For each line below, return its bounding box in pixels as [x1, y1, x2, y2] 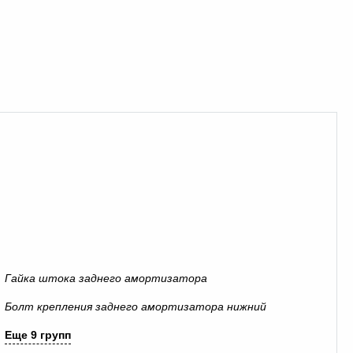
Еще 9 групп [5, 329, 72, 341]
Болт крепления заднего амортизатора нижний [5, 300, 267, 313]
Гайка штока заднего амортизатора [5, 272, 208, 284]
